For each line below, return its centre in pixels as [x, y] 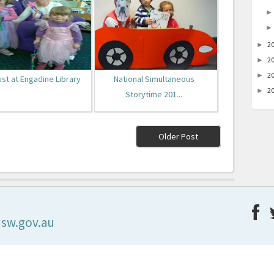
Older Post [179, 137]
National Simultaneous [154, 79]
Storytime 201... [154, 94]
